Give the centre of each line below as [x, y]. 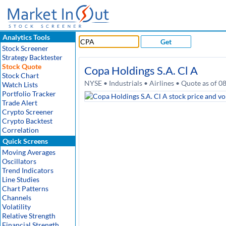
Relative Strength [29, 216]
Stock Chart [20, 75]
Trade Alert [20, 103]
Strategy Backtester [32, 57]
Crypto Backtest [27, 121]
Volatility [16, 207]
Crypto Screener [28, 112]
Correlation [20, 130]
